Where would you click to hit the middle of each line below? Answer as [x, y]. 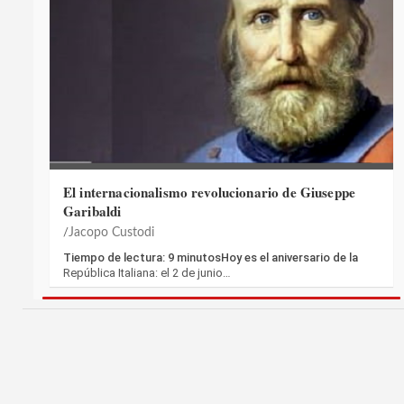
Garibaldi [92, 211]
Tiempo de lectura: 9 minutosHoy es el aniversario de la [211, 258]
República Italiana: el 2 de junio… [147, 273]
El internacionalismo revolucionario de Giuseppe [210, 193]
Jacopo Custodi [111, 233]
